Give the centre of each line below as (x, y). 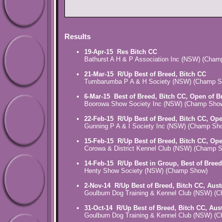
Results (78, 37)
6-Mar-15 (99, 97)
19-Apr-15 (101, 52)
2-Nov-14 (99, 186)
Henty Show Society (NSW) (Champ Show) (146, 171)
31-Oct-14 (100, 208)
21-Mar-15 (101, 74)
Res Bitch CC (137, 52)
